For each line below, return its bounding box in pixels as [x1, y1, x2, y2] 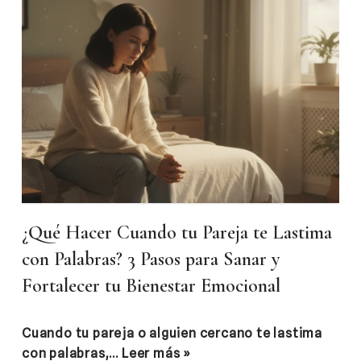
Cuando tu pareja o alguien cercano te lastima [22, 326, 322, 342]
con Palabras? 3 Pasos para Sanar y [22, 247, 280, 272]
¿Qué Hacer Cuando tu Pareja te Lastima [22, 221, 332, 245]
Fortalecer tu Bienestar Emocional [22, 274, 280, 298]
